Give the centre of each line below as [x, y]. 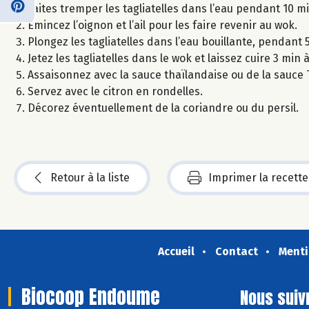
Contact [236, 251]
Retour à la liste [90, 177]
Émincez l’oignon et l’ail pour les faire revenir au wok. [162, 25]
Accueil [176, 251]
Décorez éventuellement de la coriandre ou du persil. [163, 108]
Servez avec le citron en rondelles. [115, 91]
